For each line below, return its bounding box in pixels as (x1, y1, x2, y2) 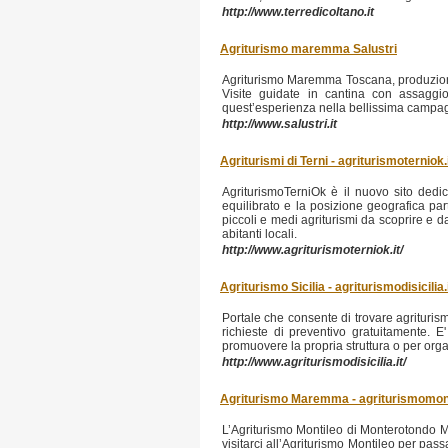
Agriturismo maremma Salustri (220, 42, 397, 56)
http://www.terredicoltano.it (222, 5, 374, 19)
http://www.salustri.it (222, 117, 337, 131)
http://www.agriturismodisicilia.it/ (222, 355, 406, 369)
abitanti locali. (222, 227, 297, 241)
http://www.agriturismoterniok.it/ (222, 243, 403, 257)
